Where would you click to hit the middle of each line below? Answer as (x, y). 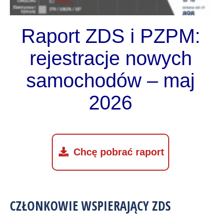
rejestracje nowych (110, 58)
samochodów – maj (110, 81)
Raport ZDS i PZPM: (110, 36)
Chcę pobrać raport (119, 152)
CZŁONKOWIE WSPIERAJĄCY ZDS (90, 206)
